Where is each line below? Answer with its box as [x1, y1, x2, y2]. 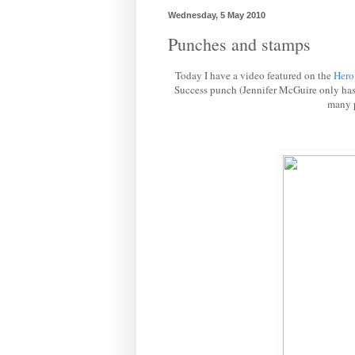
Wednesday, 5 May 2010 [168, 10, 265, 20]
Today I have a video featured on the [175, 68, 334, 83]
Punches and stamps [168, 32, 311, 56]
